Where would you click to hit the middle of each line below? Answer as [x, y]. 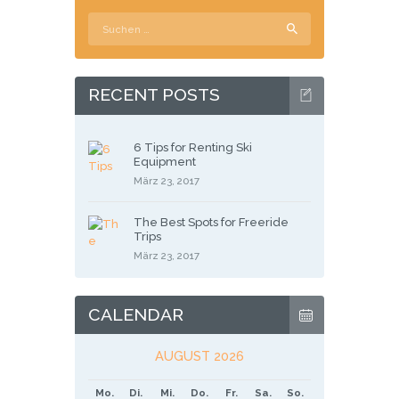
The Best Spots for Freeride [211, 223]
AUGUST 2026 [199, 355]
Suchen [110, 21]
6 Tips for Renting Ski [192, 147]
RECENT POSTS [154, 95]
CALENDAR [136, 314]
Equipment [164, 161]
